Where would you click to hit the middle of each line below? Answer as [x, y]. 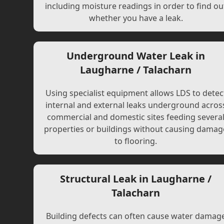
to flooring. [136, 141]
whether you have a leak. [136, 18]
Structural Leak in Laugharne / [136, 179]
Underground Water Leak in [136, 56]
